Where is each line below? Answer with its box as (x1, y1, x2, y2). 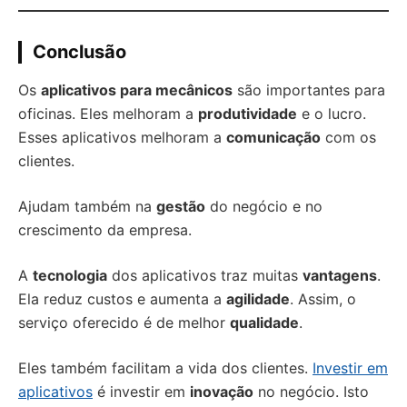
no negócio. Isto (253, 382, 369, 401)
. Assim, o (290, 290, 356, 308)
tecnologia (33, 266, 107, 284)
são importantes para (233, 81, 385, 99)
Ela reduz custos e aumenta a (18, 290, 226, 308)
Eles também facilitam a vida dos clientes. (18, 359, 313, 377)
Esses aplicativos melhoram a (18, 128, 226, 146)
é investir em (93, 382, 190, 401)
